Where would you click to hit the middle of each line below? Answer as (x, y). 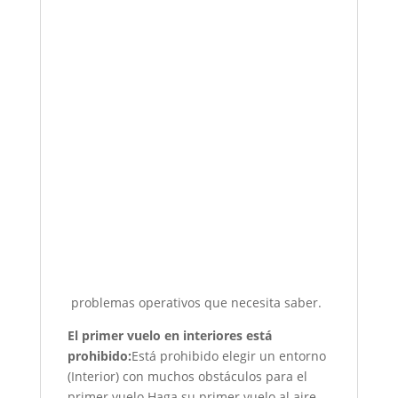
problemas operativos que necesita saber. (194, 302)
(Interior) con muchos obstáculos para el (187, 376)
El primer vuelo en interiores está (169, 335)
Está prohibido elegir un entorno (228, 355)
